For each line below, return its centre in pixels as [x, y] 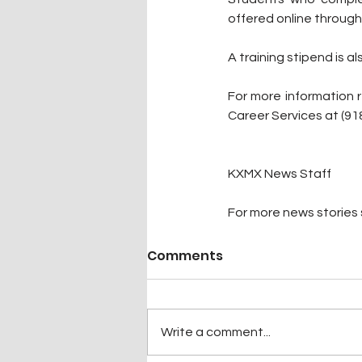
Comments [185, 255]
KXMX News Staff [280, 173]
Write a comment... [216, 332]
